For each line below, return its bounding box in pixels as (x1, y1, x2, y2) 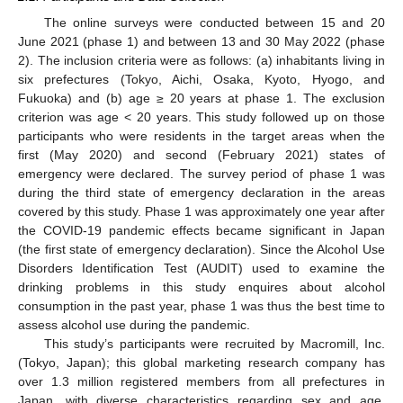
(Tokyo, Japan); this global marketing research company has (18, 354, 385, 370)
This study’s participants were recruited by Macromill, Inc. (43, 336, 385, 351)
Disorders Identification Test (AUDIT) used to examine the (18, 260, 385, 275)
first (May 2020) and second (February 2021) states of (18, 147, 385, 162)
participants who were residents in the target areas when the (18, 128, 385, 143)
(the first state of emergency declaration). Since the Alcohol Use (18, 241, 385, 256)
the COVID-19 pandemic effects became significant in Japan (18, 222, 385, 237)
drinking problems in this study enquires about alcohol (18, 279, 385, 294)
